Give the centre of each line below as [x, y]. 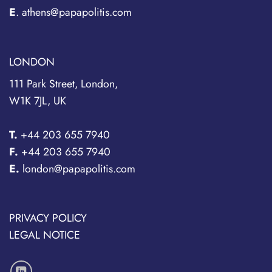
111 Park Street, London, [63, 84]
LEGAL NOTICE [45, 235]
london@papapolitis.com [77, 169]
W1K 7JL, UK [38, 101]
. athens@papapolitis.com [74, 12]
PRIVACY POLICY [48, 218]
